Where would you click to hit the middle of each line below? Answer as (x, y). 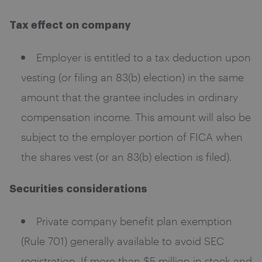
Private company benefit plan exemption (134, 221)
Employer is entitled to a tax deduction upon (144, 57)
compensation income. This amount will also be (136, 117)
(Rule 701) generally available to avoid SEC (123, 241)
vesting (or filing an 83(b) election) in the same (132, 77)
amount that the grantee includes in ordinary (130, 97)
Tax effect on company (70, 25)
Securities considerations (78, 189)
